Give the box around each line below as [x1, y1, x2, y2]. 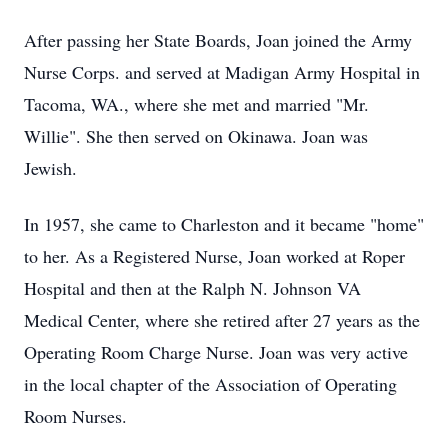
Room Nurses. [24, 404, 127, 428]
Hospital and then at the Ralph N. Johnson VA [24, 276, 361, 300]
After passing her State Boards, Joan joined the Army [24, 28, 412, 52]
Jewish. [24, 156, 77, 180]
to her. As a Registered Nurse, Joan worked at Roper [24, 244, 405, 268]
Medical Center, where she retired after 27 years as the [24, 308, 420, 332]
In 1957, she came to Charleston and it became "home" [24, 212, 424, 236]
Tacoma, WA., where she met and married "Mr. [24, 92, 369, 116]
